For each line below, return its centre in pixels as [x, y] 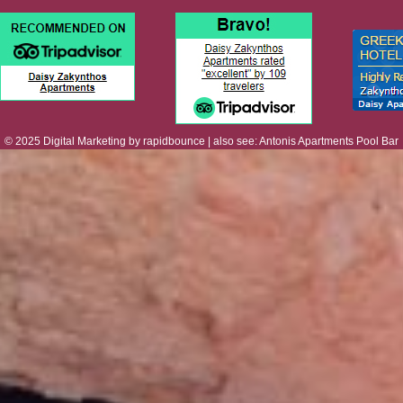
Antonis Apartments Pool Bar [329, 141]
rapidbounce [174, 141]
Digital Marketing [85, 141]
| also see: [232, 141]
